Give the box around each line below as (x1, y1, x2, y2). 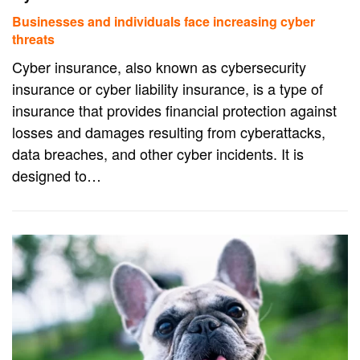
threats (12, 29, 55, 48)
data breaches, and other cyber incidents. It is (12, 142, 304, 164)
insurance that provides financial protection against (12, 99, 337, 121)
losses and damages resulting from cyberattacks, (12, 121, 325, 142)
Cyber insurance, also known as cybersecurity (12, 55, 306, 77)
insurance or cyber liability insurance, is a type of (12, 77, 323, 99)
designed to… (12, 164, 101, 186)
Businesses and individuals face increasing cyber (12, 11, 315, 31)
